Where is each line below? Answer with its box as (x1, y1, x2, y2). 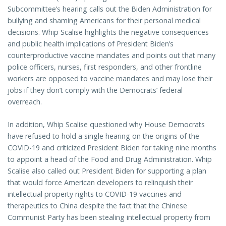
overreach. (8, 96, 42, 106)
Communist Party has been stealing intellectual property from (8, 212, 210, 222)
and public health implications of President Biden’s (8, 38, 174, 48)
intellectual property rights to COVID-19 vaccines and (8, 189, 182, 199)
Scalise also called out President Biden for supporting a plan (8, 165, 206, 176)
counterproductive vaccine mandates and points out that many (8, 50, 215, 60)
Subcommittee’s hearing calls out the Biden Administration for (8, 4, 212, 14)
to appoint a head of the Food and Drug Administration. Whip (8, 154, 212, 164)
